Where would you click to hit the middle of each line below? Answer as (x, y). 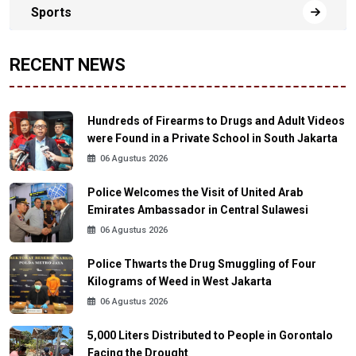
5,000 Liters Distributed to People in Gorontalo (210, 336)
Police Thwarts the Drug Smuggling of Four (202, 264)
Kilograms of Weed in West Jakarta (180, 282)
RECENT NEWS (68, 64)
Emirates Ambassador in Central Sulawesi (198, 210)
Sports (51, 13)
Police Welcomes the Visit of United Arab (195, 193)
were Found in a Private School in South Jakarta (213, 139)
